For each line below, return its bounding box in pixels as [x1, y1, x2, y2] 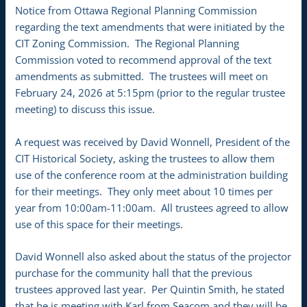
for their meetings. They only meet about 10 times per [15, 184, 273, 198]
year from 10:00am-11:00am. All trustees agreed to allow [15, 200, 289, 214]
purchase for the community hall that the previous [15, 265, 253, 280]
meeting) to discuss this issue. [15, 102, 156, 116]
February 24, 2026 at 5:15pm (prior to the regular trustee [15, 86, 286, 100]
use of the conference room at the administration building [15, 167, 288, 182]
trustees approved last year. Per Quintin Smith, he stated [15, 282, 285, 296]
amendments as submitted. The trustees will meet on [15, 69, 269, 84]
